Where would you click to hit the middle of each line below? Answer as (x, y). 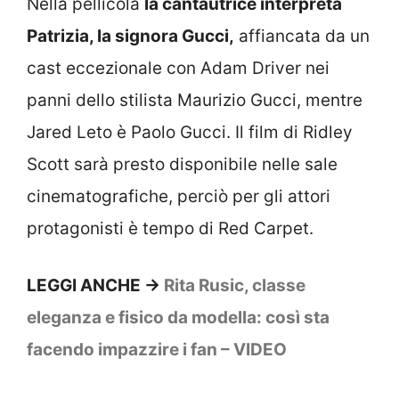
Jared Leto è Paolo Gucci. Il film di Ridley (190, 132)
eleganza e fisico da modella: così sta (178, 318)
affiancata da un (302, 36)
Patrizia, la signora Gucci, (130, 36)
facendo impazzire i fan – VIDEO (157, 350)
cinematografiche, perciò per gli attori (179, 196)
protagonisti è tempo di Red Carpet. (170, 228)
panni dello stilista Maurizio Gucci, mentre (195, 100)
